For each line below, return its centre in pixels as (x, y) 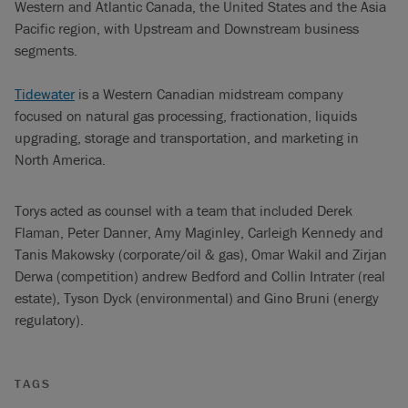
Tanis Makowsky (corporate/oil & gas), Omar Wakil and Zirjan (201, 254)
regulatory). (49, 319)
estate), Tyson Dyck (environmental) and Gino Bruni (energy (197, 297)
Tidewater (45, 93)
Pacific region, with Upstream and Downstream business (187, 28)
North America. (60, 159)
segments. (46, 50)
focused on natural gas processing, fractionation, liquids (186, 115)
